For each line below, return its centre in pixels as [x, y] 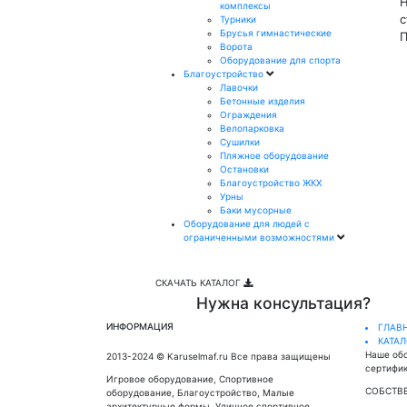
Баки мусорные [256, 209]
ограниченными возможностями [260, 237]
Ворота [236, 46]
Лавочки [239, 87]
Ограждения [248, 114]
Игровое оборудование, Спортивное [190, 379]
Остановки [244, 169]
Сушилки [240, 141]
